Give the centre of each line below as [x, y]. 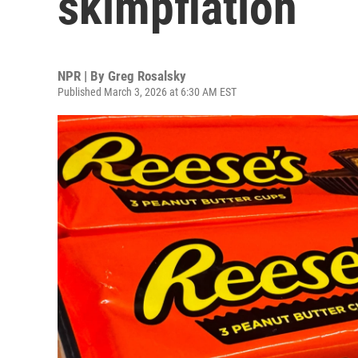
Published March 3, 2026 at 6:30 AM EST [147, 92]
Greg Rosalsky [147, 76]
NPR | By [83, 76]
